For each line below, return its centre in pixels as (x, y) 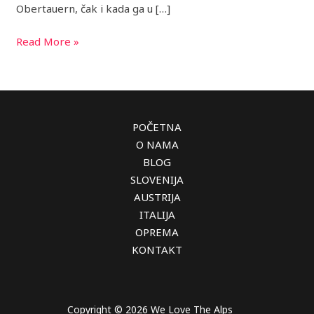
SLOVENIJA (157, 180)
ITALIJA (157, 215)
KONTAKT (157, 250)
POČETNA (157, 127)
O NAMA (157, 145)
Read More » (48, 42)
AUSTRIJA (157, 197)
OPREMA (157, 232)
